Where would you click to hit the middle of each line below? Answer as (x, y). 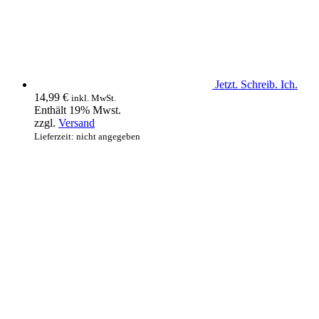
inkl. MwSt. (94, 98)
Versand (77, 123)
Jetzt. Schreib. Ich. (256, 85)
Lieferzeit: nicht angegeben (87, 137)
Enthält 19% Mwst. (78, 110)
